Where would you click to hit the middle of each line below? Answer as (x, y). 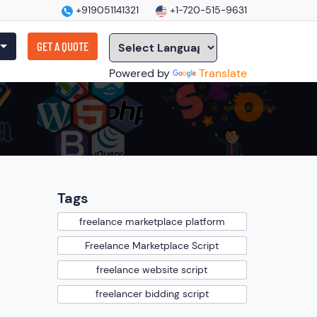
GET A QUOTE (63, 46)
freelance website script (152, 269)
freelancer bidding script (152, 294)
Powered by (141, 73)
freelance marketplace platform (152, 221)
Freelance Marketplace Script (152, 245)
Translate (223, 73)
